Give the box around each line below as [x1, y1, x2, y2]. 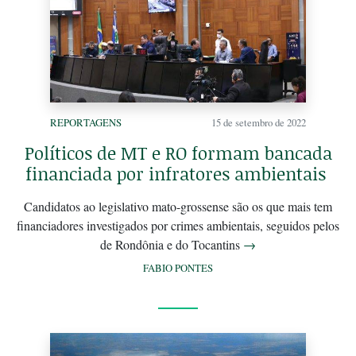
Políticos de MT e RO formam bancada [24, 141, 332, 166]
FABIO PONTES [143, 261, 213, 276]
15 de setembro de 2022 [211, 115, 306, 130]
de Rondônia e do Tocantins [100, 236, 243, 253]
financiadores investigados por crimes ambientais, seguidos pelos [17, 217, 339, 234]
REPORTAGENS [50, 115, 122, 130]
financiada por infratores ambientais [25, 161, 331, 187]
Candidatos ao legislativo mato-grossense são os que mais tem [24, 198, 332, 215]
